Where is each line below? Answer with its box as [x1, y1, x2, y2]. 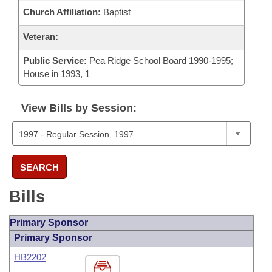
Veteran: [23, 32, 58, 42]
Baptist [101, 7, 131, 17]
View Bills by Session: [21, 102, 137, 114]
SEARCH [20, 161, 59, 172]
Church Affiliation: [23, 7, 101, 17]
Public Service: [23, 55, 87, 66]
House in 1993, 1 [23, 69, 90, 79]
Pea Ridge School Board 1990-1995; [87, 55, 233, 66]
